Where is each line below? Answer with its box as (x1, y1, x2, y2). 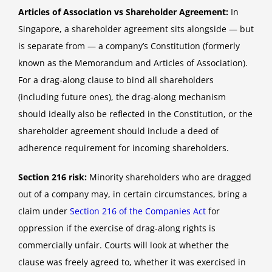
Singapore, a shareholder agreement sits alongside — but (18, 22, 254, 35)
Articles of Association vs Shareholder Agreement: (18, 5, 228, 18)
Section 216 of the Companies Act (70, 205, 206, 217)
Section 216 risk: (18, 171, 87, 183)
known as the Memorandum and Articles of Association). (18, 56, 248, 69)
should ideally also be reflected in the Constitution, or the (18, 107, 253, 120)
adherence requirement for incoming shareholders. (18, 141, 229, 154)
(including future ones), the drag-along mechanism (18, 90, 226, 103)
